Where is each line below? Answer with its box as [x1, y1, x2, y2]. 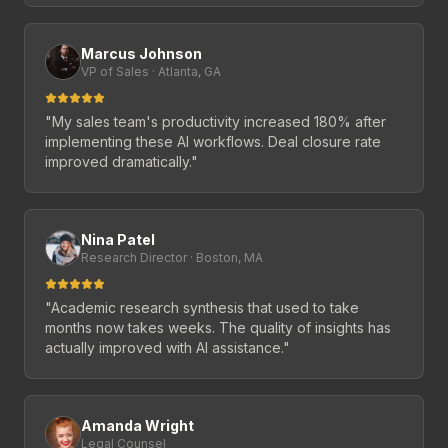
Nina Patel [81, 231, 155, 249]
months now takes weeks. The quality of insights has [45, 319, 391, 337]
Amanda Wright [81, 417, 194, 435]
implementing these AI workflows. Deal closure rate [45, 133, 381, 151]
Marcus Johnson [81, 45, 202, 63]
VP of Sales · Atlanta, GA [81, 64, 221, 80]
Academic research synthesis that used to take [51, 299, 359, 317]
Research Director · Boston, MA [81, 250, 263, 266]
